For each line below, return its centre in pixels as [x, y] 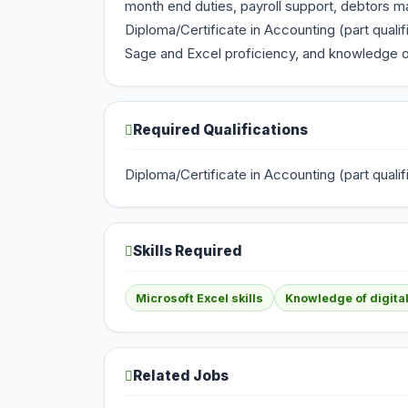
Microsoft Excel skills [199, 298]
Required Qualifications [220, 130]
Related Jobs [181, 376]
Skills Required [188, 251]
